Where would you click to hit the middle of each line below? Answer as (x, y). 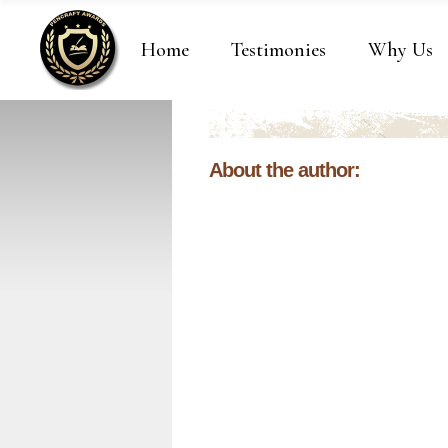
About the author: (284, 170)
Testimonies (278, 50)
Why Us (400, 50)
